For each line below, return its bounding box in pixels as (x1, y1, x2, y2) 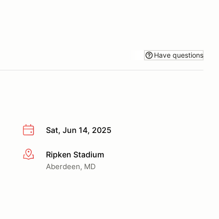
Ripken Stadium (46, 149, 104, 159)
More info (22, 150, 58, 160)
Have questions (154, 50, 203, 59)
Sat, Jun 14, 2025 (46, 125, 111, 135)
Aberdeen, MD (46, 161, 96, 171)
